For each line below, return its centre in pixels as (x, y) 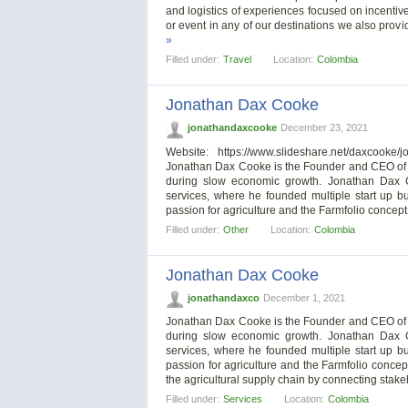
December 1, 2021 (304, 297)
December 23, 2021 (324, 128)
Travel (237, 60)
